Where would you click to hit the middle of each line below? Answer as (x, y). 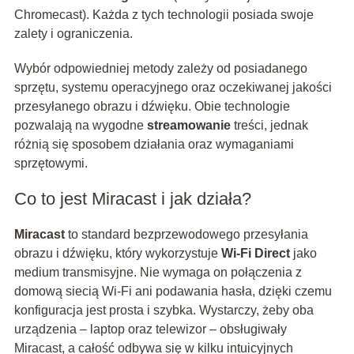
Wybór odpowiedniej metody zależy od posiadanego (160, 69)
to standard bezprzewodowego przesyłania (186, 235)
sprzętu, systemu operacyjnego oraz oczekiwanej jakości (173, 88)
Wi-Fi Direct (255, 254)
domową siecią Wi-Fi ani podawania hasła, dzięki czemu (173, 292)
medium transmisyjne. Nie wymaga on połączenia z (158, 273)
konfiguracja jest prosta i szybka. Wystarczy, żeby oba (164, 311)
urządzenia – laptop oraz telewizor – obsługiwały (150, 330)
